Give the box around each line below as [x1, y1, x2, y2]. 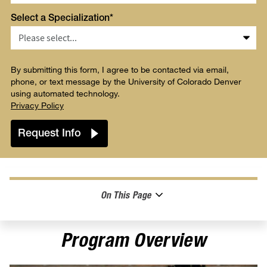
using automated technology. [11, 88, 120, 99]
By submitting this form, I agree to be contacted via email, [11, 64, 229, 75]
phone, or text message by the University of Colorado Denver [11, 76, 241, 87]
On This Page [100, 191, 151, 201]
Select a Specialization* [11, 14, 113, 24]
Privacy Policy [11, 100, 64, 111]
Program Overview [60, 233, 207, 253]
